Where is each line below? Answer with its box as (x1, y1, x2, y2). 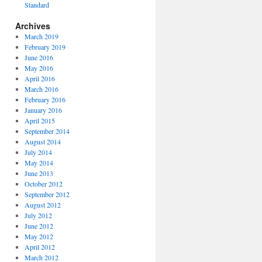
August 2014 (24, 137, 61, 146)
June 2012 (24, 221, 53, 230)
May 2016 (24, 63, 53, 73)
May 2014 (24, 158, 53, 167)
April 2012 (24, 242, 55, 251)
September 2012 (24, 189, 70, 199)
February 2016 (24, 95, 65, 104)
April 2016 (24, 74, 55, 83)
